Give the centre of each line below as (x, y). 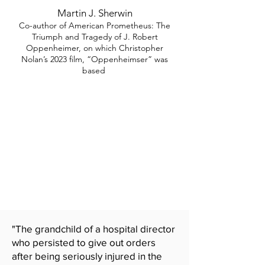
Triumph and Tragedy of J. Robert (95, 37)
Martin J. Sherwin (95, 13)
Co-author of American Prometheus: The (95, 25)
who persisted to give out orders (84, 242)
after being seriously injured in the (87, 256)
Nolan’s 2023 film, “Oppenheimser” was (95, 59)
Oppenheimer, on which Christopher (95, 48)
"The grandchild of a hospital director (93, 229)
